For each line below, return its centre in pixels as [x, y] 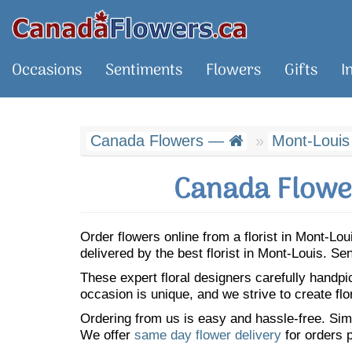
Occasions [47, 71]
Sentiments [144, 71]
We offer [107, 335]
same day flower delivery [208, 335]
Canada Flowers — [159, 141]
